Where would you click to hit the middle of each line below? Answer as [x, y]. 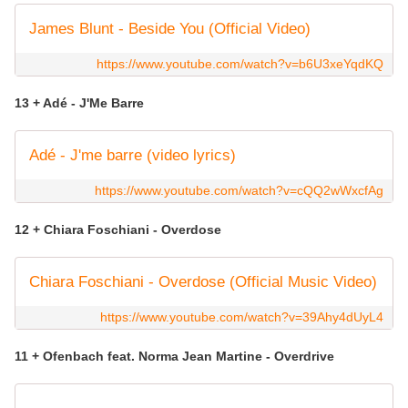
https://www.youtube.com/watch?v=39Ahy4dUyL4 [242, 317]
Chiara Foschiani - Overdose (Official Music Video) [203, 282]
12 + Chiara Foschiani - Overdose [120, 230]
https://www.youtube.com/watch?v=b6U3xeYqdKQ [240, 64]
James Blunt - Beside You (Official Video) [170, 29]
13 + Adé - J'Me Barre [81, 103]
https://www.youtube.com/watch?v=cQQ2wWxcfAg [239, 191]
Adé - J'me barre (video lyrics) [133, 156]
